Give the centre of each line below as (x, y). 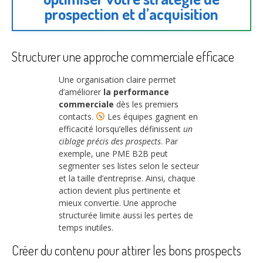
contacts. (77, 116)
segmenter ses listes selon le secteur (129, 166)
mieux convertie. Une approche (118, 203)
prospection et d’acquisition (131, 14)
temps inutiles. (86, 227)
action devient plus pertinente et (120, 190)
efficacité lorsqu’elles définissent (121, 129)
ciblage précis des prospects (110, 141)
